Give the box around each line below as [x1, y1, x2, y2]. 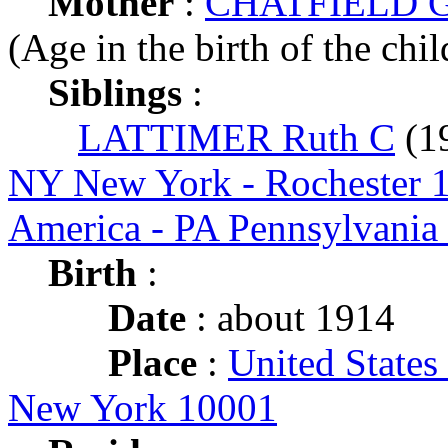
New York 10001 [8, 386, 277, 429]
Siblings [48, 71, 182, 114]
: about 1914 [186, 296, 395, 339]
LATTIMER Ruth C [78, 116, 395, 159]
